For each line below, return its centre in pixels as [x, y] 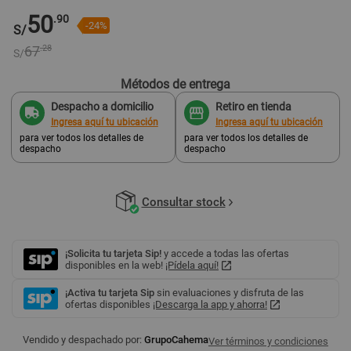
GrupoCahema [176, 340]
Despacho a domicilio [102, 107]
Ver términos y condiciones [268, 341]
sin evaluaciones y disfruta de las [229, 293]
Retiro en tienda [253, 107]
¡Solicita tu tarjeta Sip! [113, 253]
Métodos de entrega [175, 84]
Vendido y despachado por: [82, 340]
